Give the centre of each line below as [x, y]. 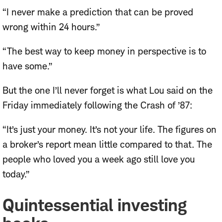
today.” [16, 174]
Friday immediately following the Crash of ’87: [97, 105]
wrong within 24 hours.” [51, 27]
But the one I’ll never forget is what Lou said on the [108, 90]
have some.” [28, 66]
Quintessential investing [95, 205]
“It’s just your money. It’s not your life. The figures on [110, 129]
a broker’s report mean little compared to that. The [107, 144]
